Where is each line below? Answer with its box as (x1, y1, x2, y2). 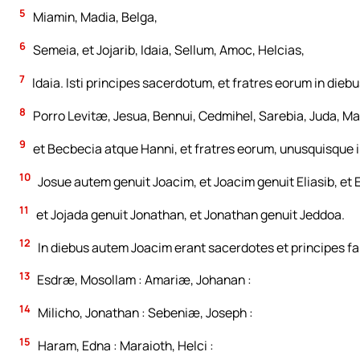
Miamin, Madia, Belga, (31, 8, 157, 27)
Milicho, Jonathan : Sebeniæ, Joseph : (35, 304, 253, 322)
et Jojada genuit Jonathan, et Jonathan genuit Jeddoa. (34, 205, 345, 223)
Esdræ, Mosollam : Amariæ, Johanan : (35, 271, 252, 289)
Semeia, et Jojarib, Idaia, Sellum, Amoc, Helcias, (31, 41, 305, 59)
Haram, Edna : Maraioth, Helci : (35, 337, 214, 355)
